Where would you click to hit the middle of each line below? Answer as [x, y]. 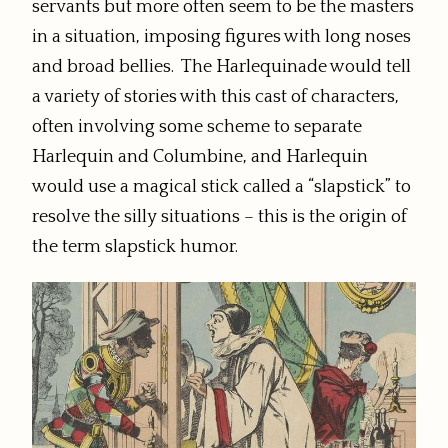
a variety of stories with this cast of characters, [215, 97]
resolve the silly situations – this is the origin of [219, 217]
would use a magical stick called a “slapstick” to [221, 187]
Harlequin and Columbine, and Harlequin [200, 157]
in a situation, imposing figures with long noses [221, 37]
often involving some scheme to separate [197, 127]
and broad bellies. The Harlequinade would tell [221, 67]
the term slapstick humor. [135, 247]
